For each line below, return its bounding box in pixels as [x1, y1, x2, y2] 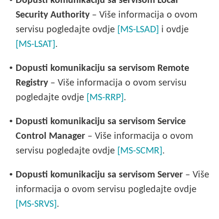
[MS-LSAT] [16, 40, 56, 50]
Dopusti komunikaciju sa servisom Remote [16, 64, 190, 74]
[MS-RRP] [87, 93, 124, 103]
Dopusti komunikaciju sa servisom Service [16, 117, 186, 127]
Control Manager [16, 131, 86, 142]
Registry [16, 78, 48, 88]
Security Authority [16, 10, 90, 21]
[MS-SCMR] [117, 146, 163, 156]
